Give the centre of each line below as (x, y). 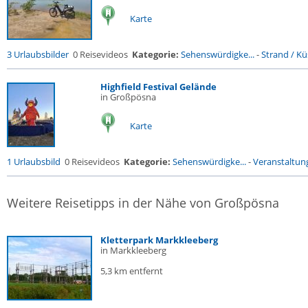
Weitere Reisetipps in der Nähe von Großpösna (143, 203)
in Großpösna (128, 97)
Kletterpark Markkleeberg (159, 240)
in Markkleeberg (133, 250)
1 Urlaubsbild (34, 162)
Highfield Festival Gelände (158, 87)
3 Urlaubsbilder (38, 54)
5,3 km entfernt (132, 271)
